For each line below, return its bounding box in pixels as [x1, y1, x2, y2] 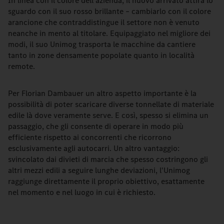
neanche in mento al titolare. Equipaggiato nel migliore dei [8, 28, 210, 38]
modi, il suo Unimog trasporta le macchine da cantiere [8, 39, 195, 49]
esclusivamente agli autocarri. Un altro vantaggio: [8, 143, 179, 153]
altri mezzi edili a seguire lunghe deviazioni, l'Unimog [8, 165, 190, 175]
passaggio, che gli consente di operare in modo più [8, 121, 183, 131]
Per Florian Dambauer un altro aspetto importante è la [8, 88, 196, 98]
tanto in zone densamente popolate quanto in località [8, 50, 194, 60]
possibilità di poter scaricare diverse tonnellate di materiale [8, 99, 214, 109]
